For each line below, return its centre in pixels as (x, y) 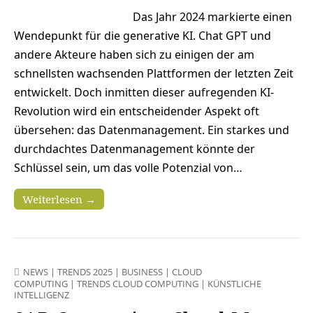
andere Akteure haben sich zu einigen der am (134, 54)
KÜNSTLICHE (234, 283)
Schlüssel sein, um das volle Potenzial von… (128, 167)
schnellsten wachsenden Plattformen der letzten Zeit (154, 73)
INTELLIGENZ (42, 294)
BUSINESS (142, 271)
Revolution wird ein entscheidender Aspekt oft (137, 111)
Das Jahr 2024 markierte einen (212, 16)
